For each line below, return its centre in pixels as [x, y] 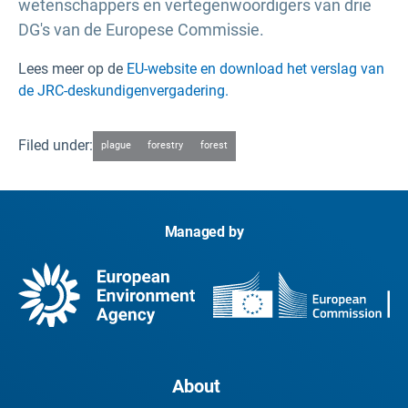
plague [117, 146]
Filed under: [56, 146]
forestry [166, 146]
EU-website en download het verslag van [255, 69]
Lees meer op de [72, 69]
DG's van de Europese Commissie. [141, 30]
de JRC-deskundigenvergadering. [123, 91]
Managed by [204, 231]
